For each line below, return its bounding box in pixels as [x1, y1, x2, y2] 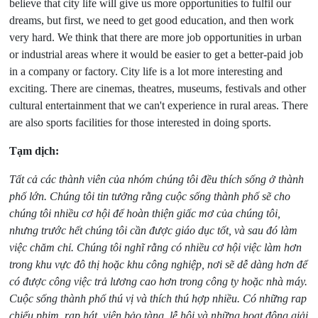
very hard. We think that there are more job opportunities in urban [9, 31, 302, 44]
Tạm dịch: [9, 145, 60, 158]
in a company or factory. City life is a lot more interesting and [9, 65, 283, 78]
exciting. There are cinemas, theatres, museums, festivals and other [9, 82, 307, 95]
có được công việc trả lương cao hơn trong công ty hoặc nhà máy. [9, 275, 308, 288]
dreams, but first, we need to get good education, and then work [9, 14, 295, 27]
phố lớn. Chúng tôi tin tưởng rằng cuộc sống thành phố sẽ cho [9, 190, 291, 203]
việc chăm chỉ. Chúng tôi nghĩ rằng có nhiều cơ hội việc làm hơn [9, 241, 302, 254]
